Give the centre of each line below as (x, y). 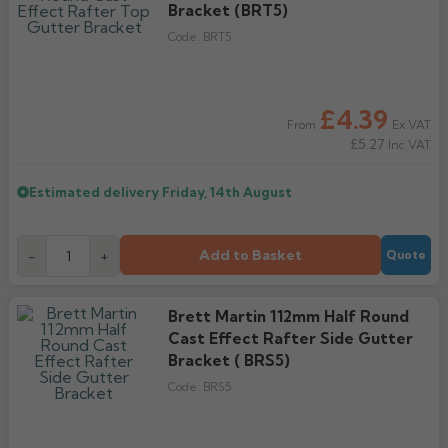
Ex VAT (411, 124)
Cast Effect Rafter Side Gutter (290, 338)
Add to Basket (250, 255)
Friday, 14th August (227, 192)
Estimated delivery (95, 192)
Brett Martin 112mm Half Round (288, 316)
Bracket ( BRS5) (228, 360)
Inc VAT (408, 144)
